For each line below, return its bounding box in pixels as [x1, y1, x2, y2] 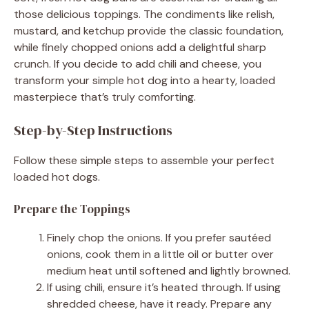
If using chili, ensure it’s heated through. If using [47, 279, 281, 295]
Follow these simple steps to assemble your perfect [14, 152, 275, 168]
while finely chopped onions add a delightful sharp [14, 39, 266, 54]
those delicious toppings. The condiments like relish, [14, 6, 275, 21]
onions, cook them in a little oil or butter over [47, 246, 274, 261]
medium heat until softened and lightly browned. [47, 263, 290, 278]
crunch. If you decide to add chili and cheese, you [14, 56, 261, 71]
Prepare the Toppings [14, 200, 130, 217]
